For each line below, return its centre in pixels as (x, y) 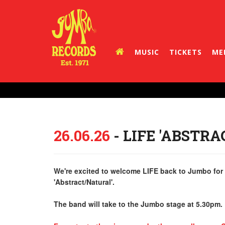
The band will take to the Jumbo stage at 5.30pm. (138, 204)
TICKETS (186, 52)
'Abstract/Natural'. (84, 182)
